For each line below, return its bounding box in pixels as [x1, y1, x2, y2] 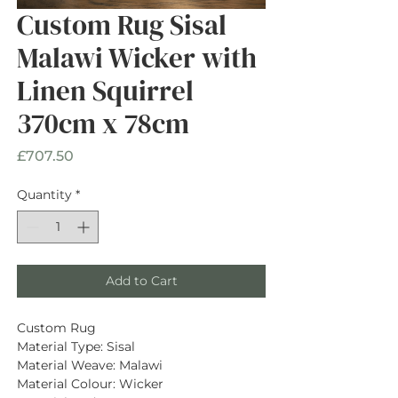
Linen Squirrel [17, 71, 194, 109]
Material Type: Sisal [17, 338, 135, 354]
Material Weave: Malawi [17, 356, 163, 373]
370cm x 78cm [17, 104, 189, 142]
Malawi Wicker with [17, 38, 257, 76]
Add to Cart [105, 272, 178, 289]
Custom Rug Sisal [17, 5, 227, 44]
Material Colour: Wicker [17, 375, 163, 392]
